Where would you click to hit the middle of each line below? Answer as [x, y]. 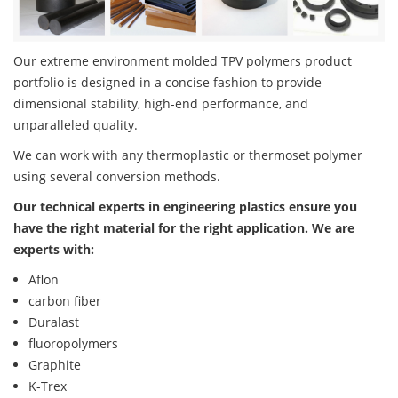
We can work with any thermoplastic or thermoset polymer [188, 155]
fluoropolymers [73, 344]
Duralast [54, 322]
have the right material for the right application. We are [184, 228]
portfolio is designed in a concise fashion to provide [167, 83]
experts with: [54, 250]
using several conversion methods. [117, 177]
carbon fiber [65, 301]
